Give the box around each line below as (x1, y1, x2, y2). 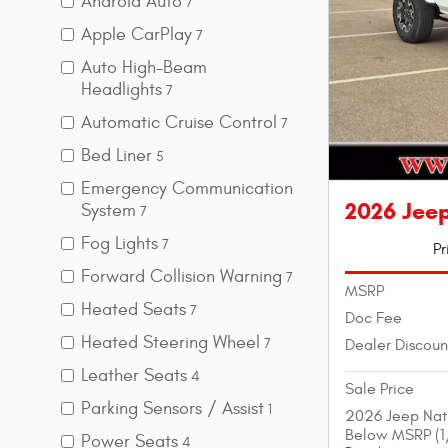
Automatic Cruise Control (81, 112, 277, 134)
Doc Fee (345, 308, 402, 327)
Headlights (81, 79, 162, 101)
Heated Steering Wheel (81, 332, 260, 354)
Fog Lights (81, 233, 158, 255)
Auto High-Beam (81, 57, 207, 79)
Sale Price (345, 379, 414, 398)
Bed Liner (81, 145, 152, 167)
